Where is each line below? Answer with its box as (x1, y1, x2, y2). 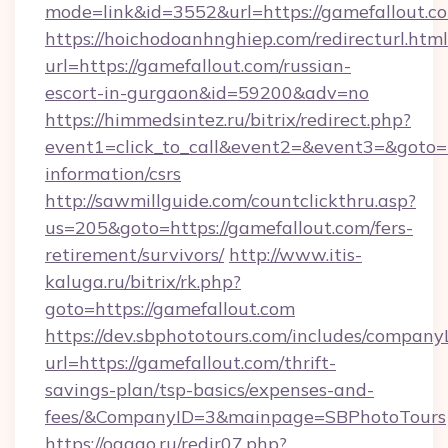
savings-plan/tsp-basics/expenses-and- (45, 378, 374, 401)
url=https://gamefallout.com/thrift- (45, 351, 336, 374)
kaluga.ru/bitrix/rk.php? (45, 270, 241, 293)
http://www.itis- (229, 243, 362, 266)
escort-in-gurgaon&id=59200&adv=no (45, 81, 369, 104)
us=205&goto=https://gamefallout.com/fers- (45, 216, 413, 239)
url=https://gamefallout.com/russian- (45, 54, 351, 77)
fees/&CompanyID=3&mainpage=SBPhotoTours (45, 405, 446, 428)
